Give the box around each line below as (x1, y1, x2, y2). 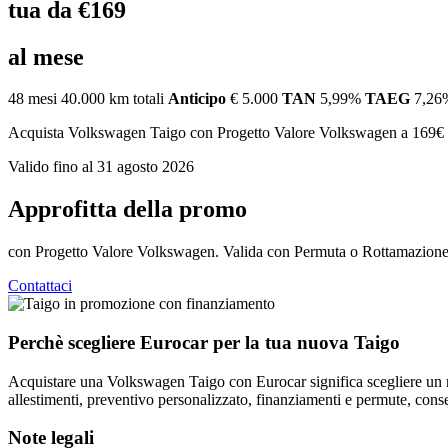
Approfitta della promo (8, 196, 247, 223)
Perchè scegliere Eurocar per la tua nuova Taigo (8, 331, 400, 353)
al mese (8, 43, 84, 70)
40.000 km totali (61, 90, 164, 108)
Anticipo (168, 90, 226, 108)
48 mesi (8, 90, 57, 108)
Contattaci (8, 277, 72, 295)
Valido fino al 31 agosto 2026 (8, 158, 194, 176)
